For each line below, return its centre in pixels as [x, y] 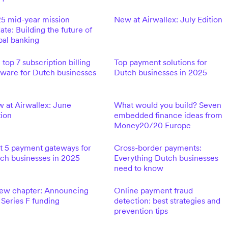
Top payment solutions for [160, 62]
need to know [138, 168]
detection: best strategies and [167, 201]
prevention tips [141, 211]
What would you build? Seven [167, 105]
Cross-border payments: [158, 148]
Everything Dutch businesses [166, 158]
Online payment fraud [153, 190]
